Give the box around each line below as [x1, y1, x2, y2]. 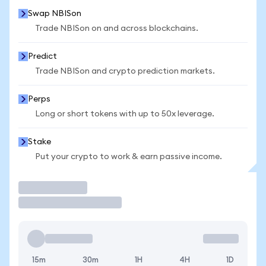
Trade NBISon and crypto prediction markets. [35, 67, 215, 75]
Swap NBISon [28, 9, 81, 18]
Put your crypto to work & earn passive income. [35, 153, 222, 161]
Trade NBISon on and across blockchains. [35, 24, 198, 33]
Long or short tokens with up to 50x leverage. [35, 110, 214, 118]
